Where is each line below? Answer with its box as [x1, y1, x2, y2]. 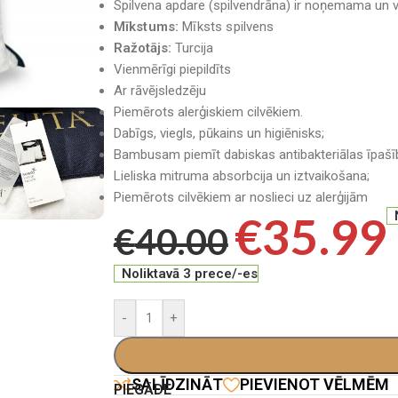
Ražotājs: [113, 39, 171, 56]
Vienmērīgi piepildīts [113, 60, 231, 77]
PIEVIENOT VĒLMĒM [239, 375, 389, 394]
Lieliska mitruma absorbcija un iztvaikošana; [113, 167, 370, 184]
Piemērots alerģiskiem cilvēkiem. [113, 103, 303, 120]
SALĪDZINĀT [131, 375, 223, 394]
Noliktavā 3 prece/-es [122, 265, 259, 282]
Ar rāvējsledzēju [113, 82, 206, 99]
